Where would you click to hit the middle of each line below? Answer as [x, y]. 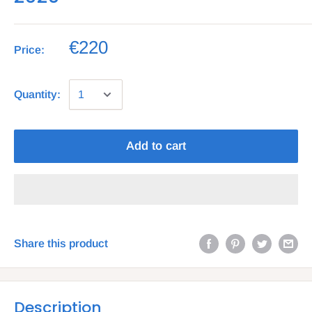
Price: [29, 50]
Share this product [61, 243]
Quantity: [37, 95]
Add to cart [156, 146]
